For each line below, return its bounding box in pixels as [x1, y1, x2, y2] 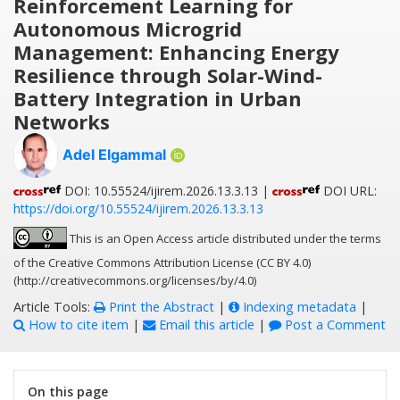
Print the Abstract [105, 298, 214, 316]
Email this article [155, 316, 254, 334]
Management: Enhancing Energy [13, 38, 339, 66]
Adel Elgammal [62, 145, 166, 163]
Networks [13, 108, 110, 136]
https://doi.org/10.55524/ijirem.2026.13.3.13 [13, 200, 263, 218]
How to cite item [25, 316, 129, 334]
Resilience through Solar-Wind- [13, 62, 322, 89]
